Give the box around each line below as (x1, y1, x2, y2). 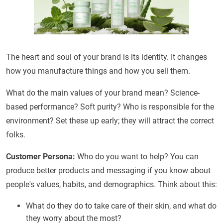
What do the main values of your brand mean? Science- (6, 88, 200, 98)
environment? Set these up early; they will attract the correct (6, 116, 214, 126)
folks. (6, 130, 25, 140)
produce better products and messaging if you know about (6, 166, 211, 176)
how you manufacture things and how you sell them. (6, 66, 190, 76)
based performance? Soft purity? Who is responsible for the (6, 102, 214, 112)
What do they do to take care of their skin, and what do (26, 201, 217, 211)
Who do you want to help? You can (77, 152, 199, 162)
